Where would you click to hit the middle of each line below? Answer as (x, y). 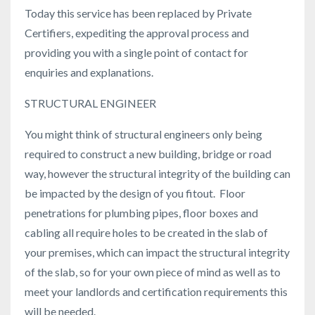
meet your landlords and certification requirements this (156, 292)
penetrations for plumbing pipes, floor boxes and (141, 213)
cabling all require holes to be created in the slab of (146, 233)
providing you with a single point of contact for (136, 53)
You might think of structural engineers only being (143, 134)
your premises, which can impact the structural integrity (157, 252)
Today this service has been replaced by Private (138, 13)
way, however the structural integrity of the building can (157, 174)
